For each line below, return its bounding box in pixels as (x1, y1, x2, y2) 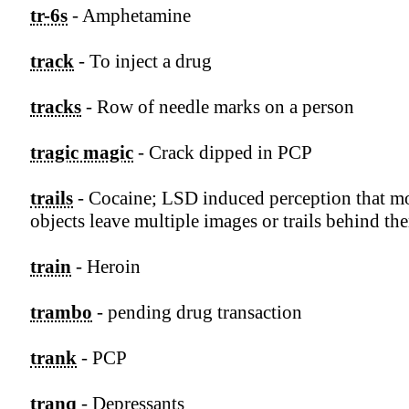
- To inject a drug (74, 50, 212, 73)
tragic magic (30, 142, 133, 164)
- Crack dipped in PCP (133, 142, 312, 164)
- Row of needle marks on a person (81, 96, 354, 119)
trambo (30, 301, 92, 324)
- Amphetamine (68, 5, 191, 27)
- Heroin (71, 256, 141, 278)
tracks (30, 96, 81, 119)
